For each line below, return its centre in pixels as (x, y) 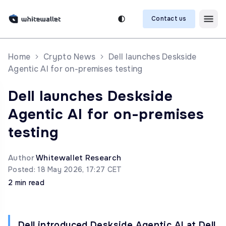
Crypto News (70, 57)
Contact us (169, 18)
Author (22, 158)
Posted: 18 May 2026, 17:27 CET (65, 169)
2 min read (26, 183)
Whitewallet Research (79, 158)
